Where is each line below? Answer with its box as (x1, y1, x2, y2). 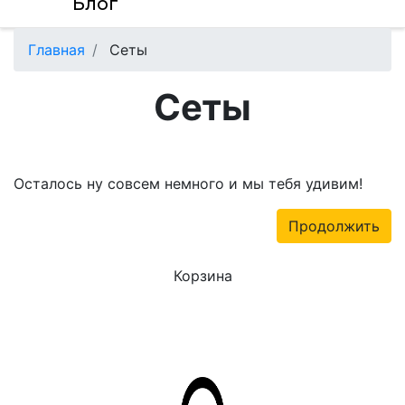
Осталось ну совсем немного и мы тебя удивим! (14, 174, 363, 193)
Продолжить (288, 217, 380, 235)
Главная (28, 41, 85, 59)
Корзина (173, 267, 232, 285)
